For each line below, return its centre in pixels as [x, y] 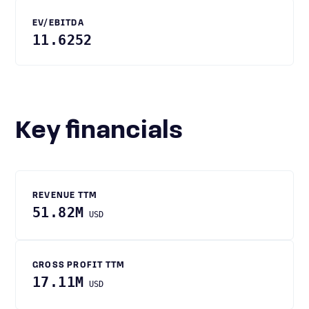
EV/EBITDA [58, 23]
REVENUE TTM [65, 196]
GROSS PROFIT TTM [79, 266]
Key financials [107, 132]
